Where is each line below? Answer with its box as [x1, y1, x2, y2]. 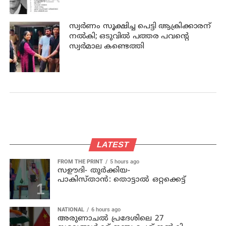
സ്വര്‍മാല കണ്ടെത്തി [69, 42, 144, 52]
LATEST [96, 140, 130, 149]
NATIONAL [57, 206, 84, 213]
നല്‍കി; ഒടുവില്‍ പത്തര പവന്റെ [69, 32, 189, 42]
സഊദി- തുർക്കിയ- [57, 165, 131, 176]
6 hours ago [91, 206, 121, 213]
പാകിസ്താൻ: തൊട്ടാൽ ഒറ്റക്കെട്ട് [57, 175, 186, 185]
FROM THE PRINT [57, 158, 103, 165]
